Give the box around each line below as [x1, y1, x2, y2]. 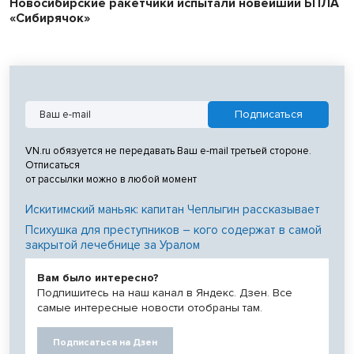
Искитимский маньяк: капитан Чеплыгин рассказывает [25, 202, 320, 217]
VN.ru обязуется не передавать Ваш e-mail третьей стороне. [25, 145, 311, 158]
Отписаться [25, 159, 80, 172]
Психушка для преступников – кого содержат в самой [25, 223, 322, 238]
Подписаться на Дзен [53, 337, 157, 349]
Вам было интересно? [37, 271, 159, 285]
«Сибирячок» [9, 10, 90, 27]
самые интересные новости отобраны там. [37, 301, 262, 315]
